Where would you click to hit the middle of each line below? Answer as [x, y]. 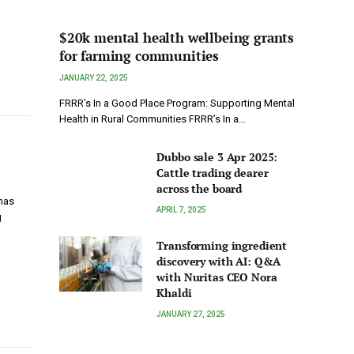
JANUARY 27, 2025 [191, 314]
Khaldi [174, 293]
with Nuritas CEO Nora [217, 277]
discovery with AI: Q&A [219, 262]
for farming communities [139, 56]
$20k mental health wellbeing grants [177, 38]
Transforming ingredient [222, 246]
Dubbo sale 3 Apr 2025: [217, 157]
